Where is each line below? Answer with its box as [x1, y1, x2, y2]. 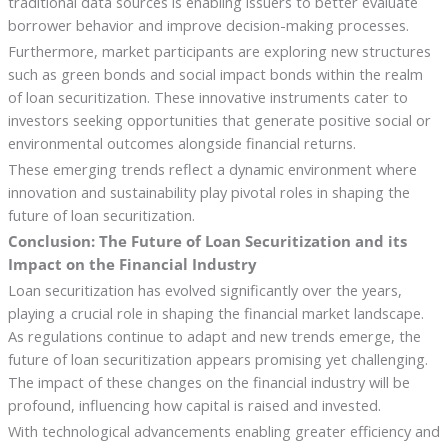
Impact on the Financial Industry [7, 253, 257, 274]
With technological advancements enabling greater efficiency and [7, 420, 440, 441]
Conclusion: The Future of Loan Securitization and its [7, 230, 407, 251]
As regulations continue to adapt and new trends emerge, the [7, 325, 421, 346]
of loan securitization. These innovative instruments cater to [7, 87, 408, 108]
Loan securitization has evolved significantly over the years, [7, 279, 402, 300]
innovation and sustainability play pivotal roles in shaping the [7, 181, 410, 202]
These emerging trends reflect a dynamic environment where [7, 158, 417, 179]
